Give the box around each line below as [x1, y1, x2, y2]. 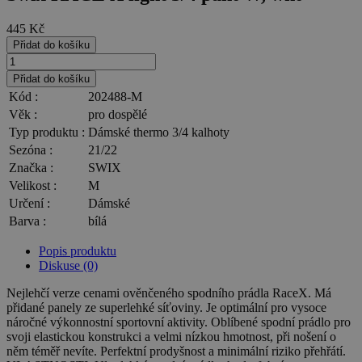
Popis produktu [39, 243, 116, 258]
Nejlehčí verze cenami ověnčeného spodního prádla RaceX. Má [6, 285, 331, 300]
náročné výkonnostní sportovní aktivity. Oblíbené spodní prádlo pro [6, 314, 351, 329]
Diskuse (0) [39, 258, 98, 272]
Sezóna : [9, 142, 53, 157]
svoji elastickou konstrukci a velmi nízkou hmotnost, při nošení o [6, 329, 336, 343]
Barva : [9, 213, 46, 228]
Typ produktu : [9, 124, 85, 139]
